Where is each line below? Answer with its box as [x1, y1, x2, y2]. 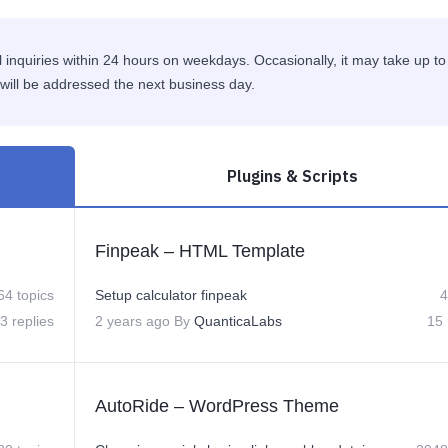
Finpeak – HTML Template [95, 241, 305, 261]
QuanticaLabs [194, 313, 282, 329]
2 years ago [95, 313, 170, 329]
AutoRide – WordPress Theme [95, 396, 339, 416]
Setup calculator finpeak [95, 287, 247, 303]
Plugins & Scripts [226, 166, 358, 186]
